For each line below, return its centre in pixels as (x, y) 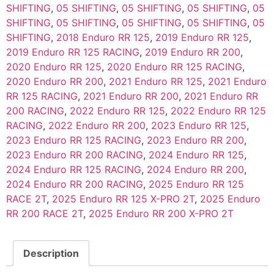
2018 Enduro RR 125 (103, 38)
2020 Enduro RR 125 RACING (175, 67)
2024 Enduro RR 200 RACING (75, 184)
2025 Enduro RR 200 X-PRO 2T (161, 214)
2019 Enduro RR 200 (193, 52)
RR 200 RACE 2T (45, 214)
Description (51, 254)
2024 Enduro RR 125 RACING (74, 170)
